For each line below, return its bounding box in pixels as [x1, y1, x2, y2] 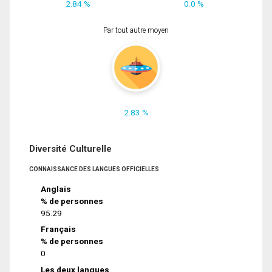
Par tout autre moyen [103, 25, 169, 35]
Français [41, 224, 76, 234]
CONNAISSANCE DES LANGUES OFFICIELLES [29, 165, 159, 172]
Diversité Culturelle [29, 143, 112, 154]
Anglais [41, 183, 72, 194]
